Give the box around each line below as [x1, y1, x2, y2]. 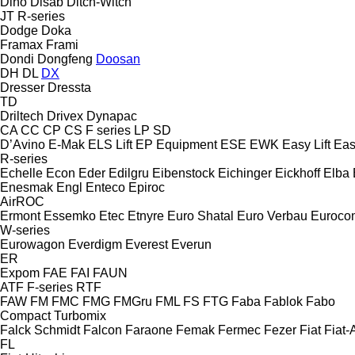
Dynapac [86, 109, 137, 123]
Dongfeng [37, 52, 93, 66]
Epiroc [128, 180, 165, 194]
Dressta [48, 80, 91, 94]
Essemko [44, 208, 96, 223]
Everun [171, 237, 212, 251]
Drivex [47, 109, 83, 123]
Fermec [218, 323, 261, 337]
